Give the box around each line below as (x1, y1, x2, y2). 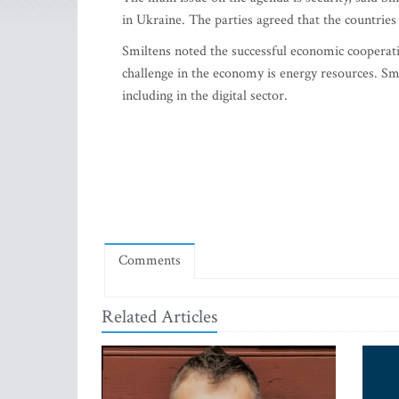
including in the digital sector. (122, 86, 288, 105)
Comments (118, 251, 181, 270)
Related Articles (102, 305, 217, 329)
